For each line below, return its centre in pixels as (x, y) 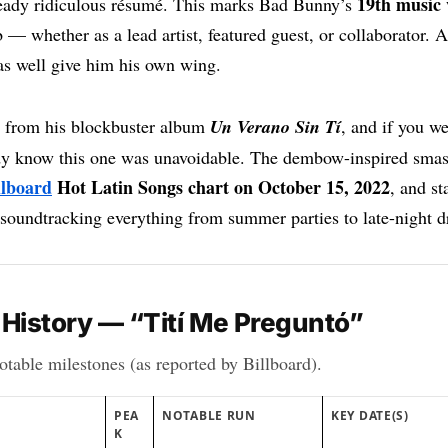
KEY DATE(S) (370, 416)
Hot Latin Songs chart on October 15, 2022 (221, 187)
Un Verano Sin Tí (275, 126)
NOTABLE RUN (209, 416)
